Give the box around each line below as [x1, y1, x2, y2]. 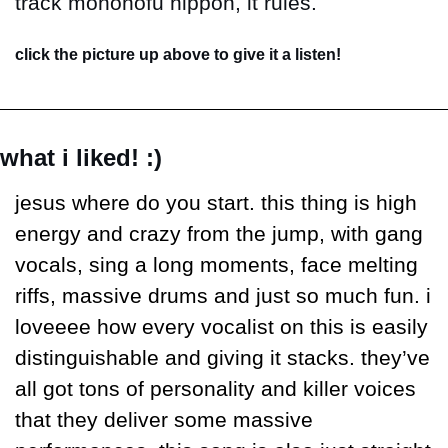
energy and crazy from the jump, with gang [15, 222, 423, 247]
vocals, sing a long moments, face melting [15, 253, 418, 278]
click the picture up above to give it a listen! [15, 46, 341, 64]
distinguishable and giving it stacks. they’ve [15, 346, 430, 371]
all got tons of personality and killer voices [15, 377, 416, 402]
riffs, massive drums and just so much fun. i [15, 284, 431, 309]
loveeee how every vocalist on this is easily [15, 315, 428, 340]
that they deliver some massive [15, 408, 313, 433]
